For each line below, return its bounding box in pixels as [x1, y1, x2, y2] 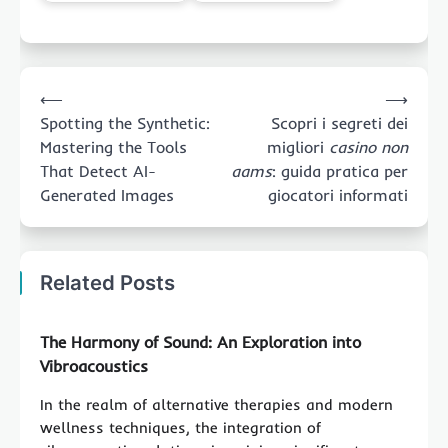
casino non [329, 137, 408, 158]
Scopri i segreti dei [271, 113, 408, 134]
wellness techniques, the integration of [40, 418, 321, 438]
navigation [19, 99, 120, 126]
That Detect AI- [40, 161, 156, 182]
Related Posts [40, 270, 175, 296]
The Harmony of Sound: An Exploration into [40, 332, 361, 353]
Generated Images [40, 185, 174, 206]
